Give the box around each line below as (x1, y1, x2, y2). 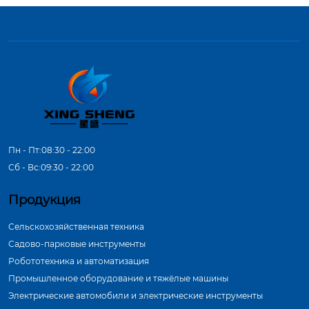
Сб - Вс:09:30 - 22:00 (8, 161, 94, 172)
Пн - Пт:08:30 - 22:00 (8, 144, 95, 155)
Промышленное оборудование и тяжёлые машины (8, 272, 228, 283)
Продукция (8, 192, 81, 208)
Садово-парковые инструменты (8, 238, 146, 249)
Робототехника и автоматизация (8, 255, 149, 266)
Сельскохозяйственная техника (8, 221, 144, 232)
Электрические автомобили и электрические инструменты (8, 290, 263, 301)
